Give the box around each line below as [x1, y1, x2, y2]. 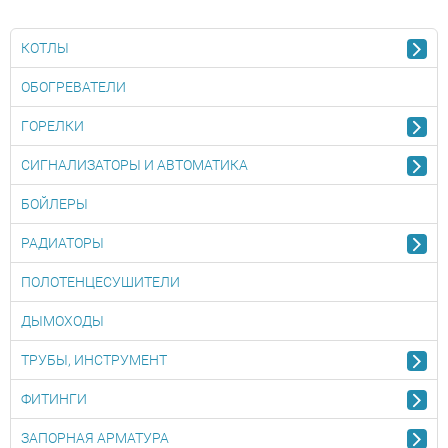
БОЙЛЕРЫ [21, 196, 88, 212]
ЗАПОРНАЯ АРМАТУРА [21, 430, 169, 446]
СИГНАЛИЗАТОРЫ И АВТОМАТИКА [21, 157, 248, 173]
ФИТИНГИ [21, 391, 87, 407]
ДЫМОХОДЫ [21, 313, 104, 329]
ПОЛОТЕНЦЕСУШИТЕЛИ [21, 274, 180, 290]
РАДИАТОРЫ [21, 235, 104, 251]
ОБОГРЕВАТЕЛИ [21, 79, 126, 95]
